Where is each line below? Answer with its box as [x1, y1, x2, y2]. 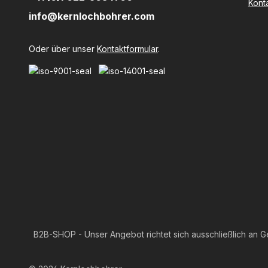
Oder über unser [29, 44, 97, 54]
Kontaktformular [97, 44, 158, 54]
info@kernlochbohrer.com [29, 10, 154, 22]
